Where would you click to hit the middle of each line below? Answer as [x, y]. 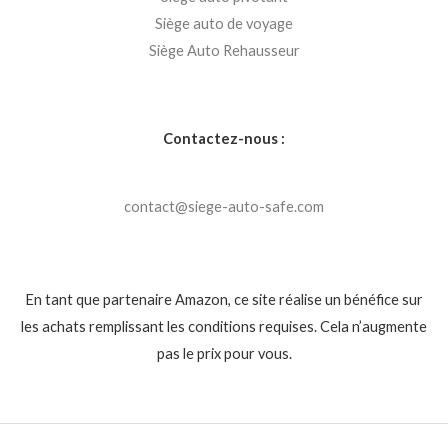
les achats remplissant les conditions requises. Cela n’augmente [224, 327]
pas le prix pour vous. [224, 354]
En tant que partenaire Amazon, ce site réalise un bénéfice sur [224, 300]
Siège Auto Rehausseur [224, 50]
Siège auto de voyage [224, 23]
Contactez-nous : [224, 138]
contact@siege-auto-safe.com [224, 206]
